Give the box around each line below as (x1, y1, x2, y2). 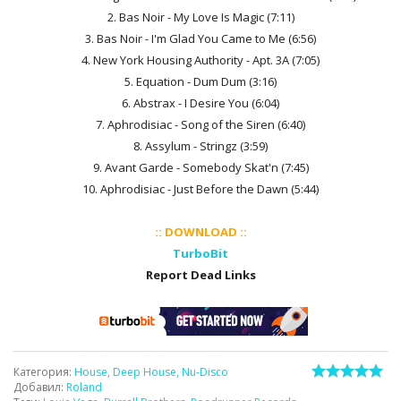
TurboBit (173, 245, 228, 261)
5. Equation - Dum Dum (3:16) (124, 73, 277, 90)
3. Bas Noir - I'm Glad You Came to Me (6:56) (85, 30, 316, 47)
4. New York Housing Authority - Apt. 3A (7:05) (81, 52, 320, 68)
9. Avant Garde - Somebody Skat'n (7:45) (92, 159, 309, 175)
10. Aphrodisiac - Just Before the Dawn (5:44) (82, 181, 319, 197)
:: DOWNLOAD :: (154, 224, 247, 240)
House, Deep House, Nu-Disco (74, 364, 228, 380)
